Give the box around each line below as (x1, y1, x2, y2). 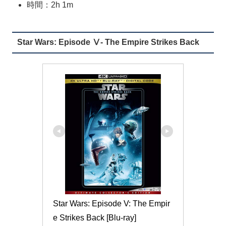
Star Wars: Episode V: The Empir (53, 199, 170, 208)
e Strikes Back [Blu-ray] (53, 213, 136, 222)
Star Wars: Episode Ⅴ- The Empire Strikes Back (17, 38, 199, 47)
